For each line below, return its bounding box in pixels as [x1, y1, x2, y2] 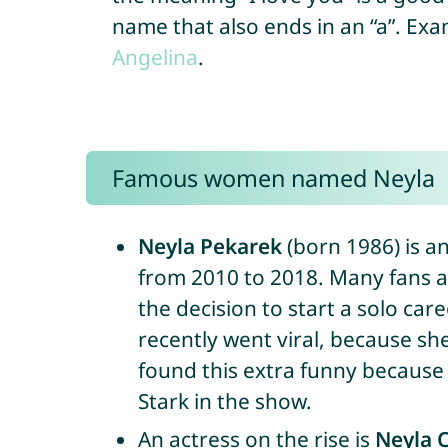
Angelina [111, 43, 198, 71]
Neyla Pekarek [137, 232, 282, 260]
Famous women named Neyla [111, 162, 435, 194]
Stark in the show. [137, 387, 312, 415]
